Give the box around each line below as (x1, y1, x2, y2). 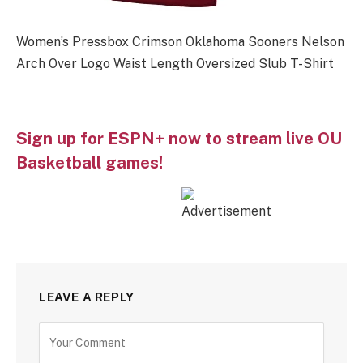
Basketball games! (16, 152, 163, 173)
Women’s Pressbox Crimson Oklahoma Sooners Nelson (16, 33, 344, 49)
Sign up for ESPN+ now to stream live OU (16, 128, 342, 148)
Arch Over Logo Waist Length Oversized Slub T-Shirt (16, 55, 334, 71)
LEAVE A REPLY (39, 290, 135, 305)
